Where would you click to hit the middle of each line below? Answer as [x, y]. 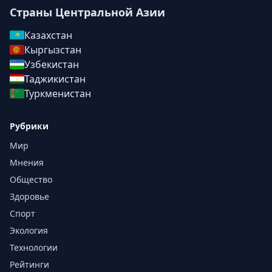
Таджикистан [55, 79]
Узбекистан [52, 64]
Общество [31, 179]
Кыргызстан [53, 50]
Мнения [27, 162]
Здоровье [29, 196]
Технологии [34, 247]
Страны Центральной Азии [87, 12]
